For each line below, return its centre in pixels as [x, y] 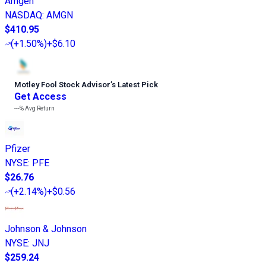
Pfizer [18, 148]
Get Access [40, 96]
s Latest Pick [135, 84]
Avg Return [39, 108]
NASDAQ [23, 15]
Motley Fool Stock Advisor [62, 84]
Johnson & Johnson [46, 229]
